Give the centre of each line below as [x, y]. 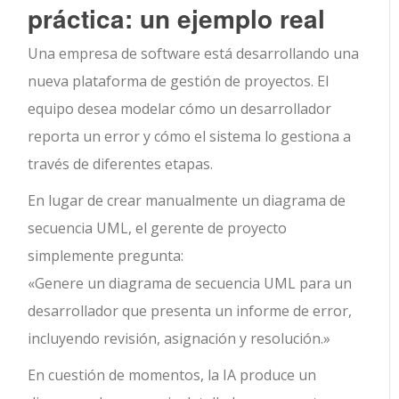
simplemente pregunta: [106, 256]
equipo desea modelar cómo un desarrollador [180, 109]
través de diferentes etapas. [121, 164]
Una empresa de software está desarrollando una [194, 54]
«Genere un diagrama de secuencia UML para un [190, 284]
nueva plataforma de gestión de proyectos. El [179, 81]
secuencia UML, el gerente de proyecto [158, 228]
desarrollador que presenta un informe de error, [190, 311]
